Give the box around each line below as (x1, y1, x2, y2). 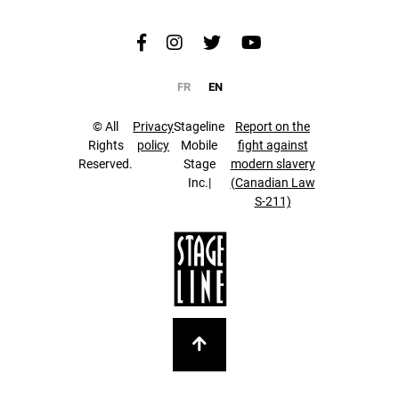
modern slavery (230, 157, 315, 171)
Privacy (133, 119, 175, 134)
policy (137, 138, 170, 152)
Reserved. (78, 157, 134, 171)
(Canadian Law (230, 175, 315, 190)
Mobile (181, 138, 218, 152)
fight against (237, 138, 308, 152)
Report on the (235, 119, 310, 134)
